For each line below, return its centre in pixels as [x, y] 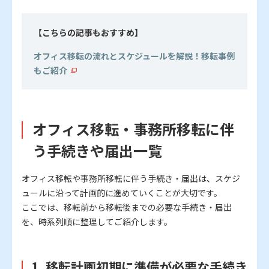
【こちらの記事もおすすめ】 [88, 33]
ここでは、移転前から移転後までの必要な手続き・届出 [127, 207]
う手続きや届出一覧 [97, 151]
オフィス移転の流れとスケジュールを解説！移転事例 [134, 56]
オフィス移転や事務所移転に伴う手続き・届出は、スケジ [131, 179]
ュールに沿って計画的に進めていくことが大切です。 [122, 193]
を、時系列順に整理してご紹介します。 [97, 222]
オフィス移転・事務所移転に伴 [133, 129]
